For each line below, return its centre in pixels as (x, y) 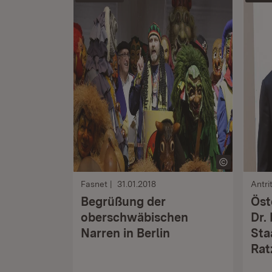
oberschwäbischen (134, 217)
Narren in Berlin (125, 233)
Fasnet (94, 184)
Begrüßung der (123, 202)
